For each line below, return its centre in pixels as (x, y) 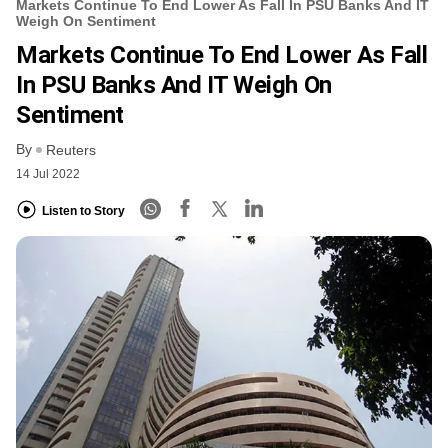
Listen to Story (83, 210)
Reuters (71, 150)
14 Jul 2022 (48, 174)
